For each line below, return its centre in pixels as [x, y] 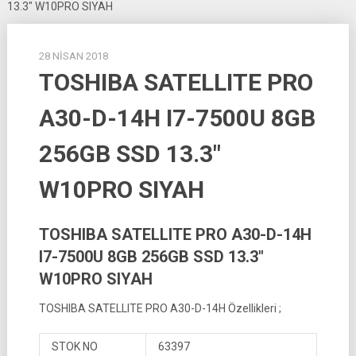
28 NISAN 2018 [73, 56]
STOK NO [74, 346]
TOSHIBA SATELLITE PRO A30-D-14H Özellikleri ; [160, 308]
